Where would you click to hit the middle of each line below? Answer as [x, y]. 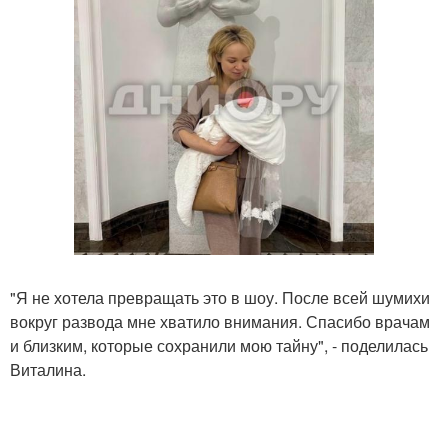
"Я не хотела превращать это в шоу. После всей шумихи [220, 297]
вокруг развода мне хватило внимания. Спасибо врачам [220, 321]
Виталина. [48, 369]
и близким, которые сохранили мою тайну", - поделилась [219, 345]
